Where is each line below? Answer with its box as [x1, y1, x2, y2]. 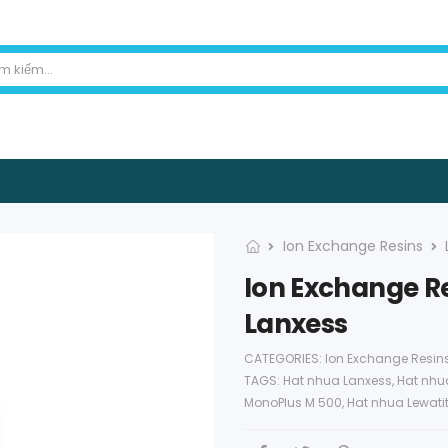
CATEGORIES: [244, 350, 325, 368]
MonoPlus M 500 [244, 394, 342, 412]
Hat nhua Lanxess [283, 372, 392, 390]
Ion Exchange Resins [282, 236, 423, 257]
